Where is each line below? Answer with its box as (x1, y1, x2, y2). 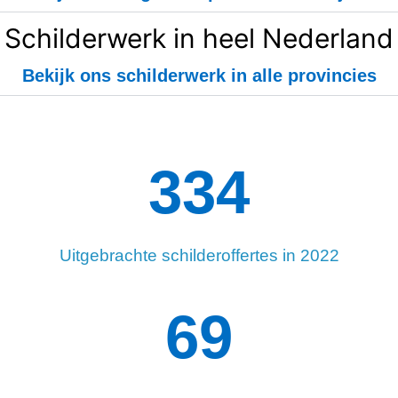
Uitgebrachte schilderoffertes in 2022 (59, 245, 339, 265)
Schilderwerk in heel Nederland (4, 21, 394, 54)
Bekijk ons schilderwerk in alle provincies (21, 65, 377, 85)
